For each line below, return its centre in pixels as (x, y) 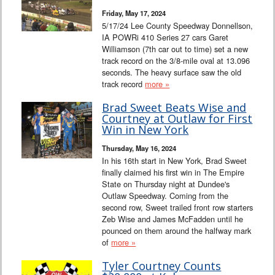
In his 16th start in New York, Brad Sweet (175, 161)
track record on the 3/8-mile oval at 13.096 (176, 61)
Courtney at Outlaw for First (177, 119)
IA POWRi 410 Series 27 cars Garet (165, 37)
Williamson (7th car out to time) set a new (175, 49)
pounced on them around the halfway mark (177, 231)
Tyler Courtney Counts (162, 266)
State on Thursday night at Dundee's (166, 184)
